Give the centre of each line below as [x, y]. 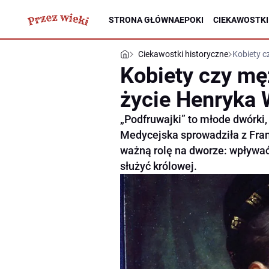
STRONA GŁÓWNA [144, 20]
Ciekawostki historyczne [183, 54]
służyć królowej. [159, 166]
